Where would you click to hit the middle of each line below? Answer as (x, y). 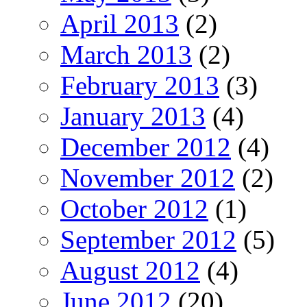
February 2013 (140, 85)
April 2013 (120, 23)
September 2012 (148, 239)
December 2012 (146, 147)
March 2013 (126, 54)
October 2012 (134, 208)
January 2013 (133, 116)
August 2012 (130, 270)
